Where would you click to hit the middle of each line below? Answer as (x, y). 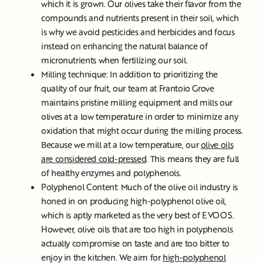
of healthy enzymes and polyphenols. (113, 173)
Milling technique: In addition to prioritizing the (129, 74)
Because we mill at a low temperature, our (121, 145)
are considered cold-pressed (94, 159)
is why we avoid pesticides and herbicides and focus (138, 32)
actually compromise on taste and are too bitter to (135, 243)
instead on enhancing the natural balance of (124, 46)
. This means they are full (193, 159)
